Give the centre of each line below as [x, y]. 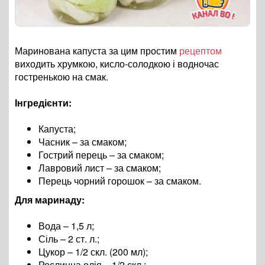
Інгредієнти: [43, 103]
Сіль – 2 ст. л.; [69, 239]
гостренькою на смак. [63, 77]
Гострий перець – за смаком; [101, 155]
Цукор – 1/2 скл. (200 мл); [93, 252]
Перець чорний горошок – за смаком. [120, 181]
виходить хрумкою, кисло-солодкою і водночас [117, 64]
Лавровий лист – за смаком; [100, 168]
